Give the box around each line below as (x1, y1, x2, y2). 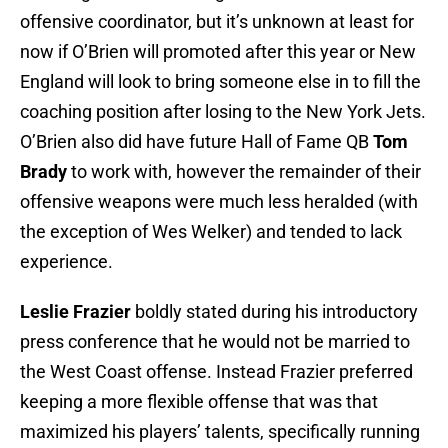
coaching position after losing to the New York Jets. (20, 101, 426, 123)
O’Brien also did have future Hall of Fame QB (20, 131, 373, 153)
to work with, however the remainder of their (67, 161, 421, 183)
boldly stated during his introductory (131, 301, 418, 323)
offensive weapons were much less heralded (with (20, 191, 418, 213)
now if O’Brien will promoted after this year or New (20, 41, 416, 63)
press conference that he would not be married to (20, 331, 410, 353)
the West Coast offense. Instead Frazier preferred (20, 361, 413, 383)
